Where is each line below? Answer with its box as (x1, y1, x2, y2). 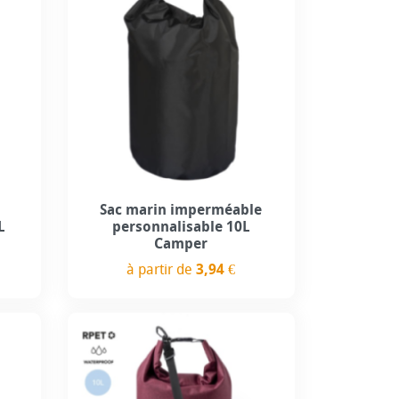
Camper (154, 234, 208, 252)
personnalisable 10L (111, 217, 250, 235)
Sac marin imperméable (100, 200, 263, 218)
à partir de (126, 260, 197, 278)
